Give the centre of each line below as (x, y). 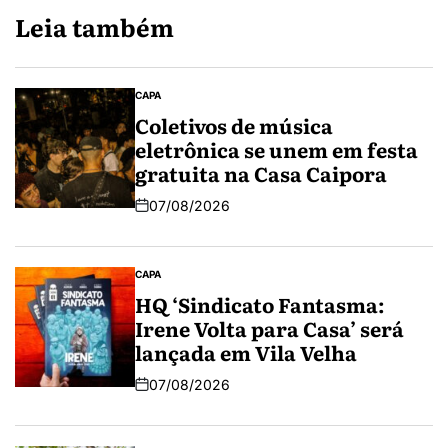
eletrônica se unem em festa (276, 148)
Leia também (94, 26)
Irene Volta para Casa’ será (269, 327)
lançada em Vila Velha (246, 351)
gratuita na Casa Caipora (261, 172)
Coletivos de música (234, 124)
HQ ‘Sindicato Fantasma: (260, 303)
